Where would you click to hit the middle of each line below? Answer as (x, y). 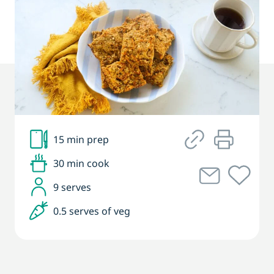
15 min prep (81, 139)
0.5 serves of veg (92, 211)
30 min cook (81, 163)
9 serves (72, 187)
